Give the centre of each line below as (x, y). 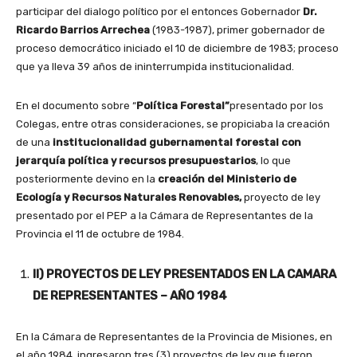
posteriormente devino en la (87, 179)
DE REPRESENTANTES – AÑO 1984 (130, 296)
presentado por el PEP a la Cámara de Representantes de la (165, 216)
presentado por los (277, 106)
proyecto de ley (282, 198)
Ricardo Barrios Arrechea (83, 30)
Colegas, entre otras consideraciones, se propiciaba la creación (173, 124)
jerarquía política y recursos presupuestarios (136, 161)
